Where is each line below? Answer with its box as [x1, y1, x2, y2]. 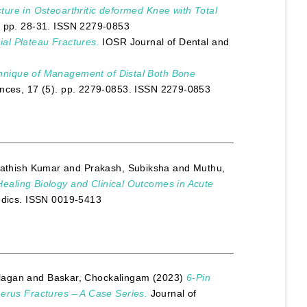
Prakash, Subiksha [84, 162, 170, 173]
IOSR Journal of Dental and [99, 36, 230, 48]
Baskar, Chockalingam [47, 272, 150, 284]
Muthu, [193, 162, 225, 173]
